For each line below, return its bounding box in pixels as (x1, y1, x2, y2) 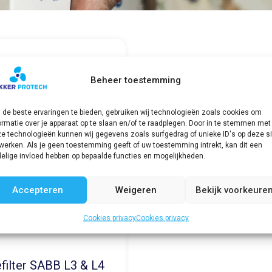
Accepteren (12, 184, 63, 195)
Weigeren (115, 184, 157, 195)
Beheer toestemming (90, 74, 182, 86)
